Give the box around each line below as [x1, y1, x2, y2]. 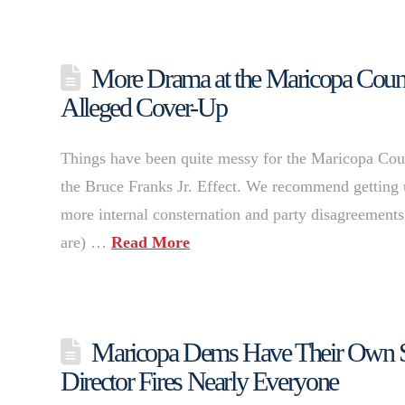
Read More [111, 233, 191, 252]
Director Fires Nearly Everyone [61, 366, 338, 397]
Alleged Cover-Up [61, 92, 227, 123]
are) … [61, 233, 112, 252]
